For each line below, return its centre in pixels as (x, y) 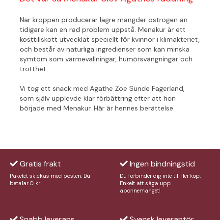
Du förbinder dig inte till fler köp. (160, 176)
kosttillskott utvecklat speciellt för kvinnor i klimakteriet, (110, 39)
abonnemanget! (140, 190)
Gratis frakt (39, 164)
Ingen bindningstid (161, 164)
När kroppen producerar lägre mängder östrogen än (104, 19)
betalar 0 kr (25, 183)
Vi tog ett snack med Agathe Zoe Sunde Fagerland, (102, 88)
